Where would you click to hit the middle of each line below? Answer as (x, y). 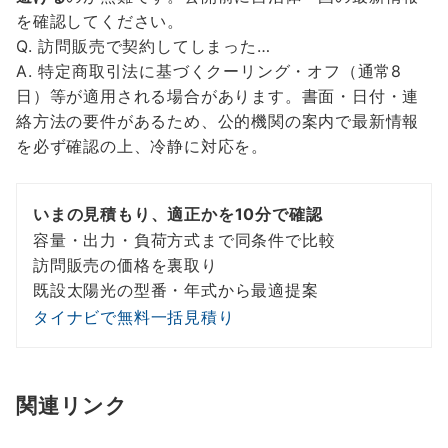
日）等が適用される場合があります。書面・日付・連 (218, 96)
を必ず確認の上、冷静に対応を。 (142, 146)
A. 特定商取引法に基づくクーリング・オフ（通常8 (209, 71)
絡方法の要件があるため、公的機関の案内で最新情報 (218, 121)
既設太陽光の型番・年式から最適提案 (176, 290)
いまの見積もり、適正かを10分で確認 (178, 214)
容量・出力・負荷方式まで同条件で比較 (184, 240)
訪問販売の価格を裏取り (125, 265)
